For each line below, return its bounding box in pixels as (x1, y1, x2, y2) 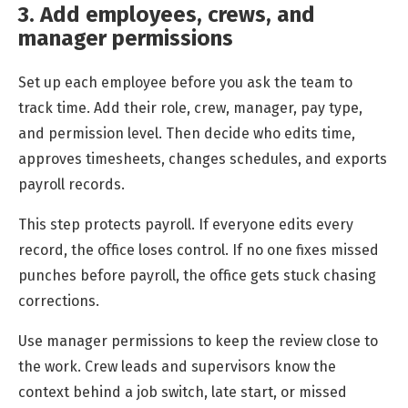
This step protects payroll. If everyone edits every (18, 216, 353, 234)
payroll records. (18, 176, 125, 194)
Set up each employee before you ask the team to (18, 74, 352, 92)
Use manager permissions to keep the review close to (18, 332, 378, 351)
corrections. (18, 292, 99, 311)
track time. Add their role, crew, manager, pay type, (18, 99, 362, 117)
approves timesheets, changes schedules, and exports (18, 150, 387, 168)
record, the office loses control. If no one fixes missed (18, 241, 379, 260)
